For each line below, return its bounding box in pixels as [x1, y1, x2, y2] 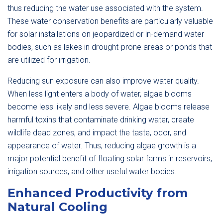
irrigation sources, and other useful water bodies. [7, 167, 177, 176]
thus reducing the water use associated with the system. [7, 3, 203, 13]
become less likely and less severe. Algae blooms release [7, 102, 210, 111]
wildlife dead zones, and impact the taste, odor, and [7, 128, 186, 137]
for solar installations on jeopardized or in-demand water [7, 29, 204, 39]
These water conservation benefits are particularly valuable [7, 16, 213, 26]
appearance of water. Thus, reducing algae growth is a [7, 141, 196, 150]
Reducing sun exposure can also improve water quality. [7, 76, 199, 86]
